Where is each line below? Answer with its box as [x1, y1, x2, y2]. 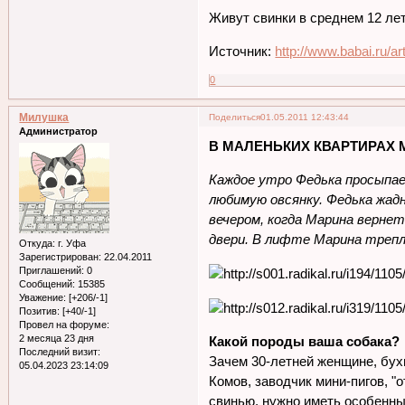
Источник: [209, 43, 276, 60]
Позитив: [19, 305, 61, 316]
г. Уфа [55, 237, 87, 249]
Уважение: [19, 291, 67, 303]
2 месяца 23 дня [19, 332, 95, 344]
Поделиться [209, 112, 261, 123]
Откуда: [19, 237, 56, 249]
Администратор [19, 126, 99, 137]
